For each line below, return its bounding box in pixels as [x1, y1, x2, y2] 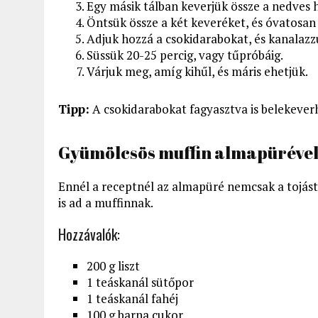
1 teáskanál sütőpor [87, 273, 194, 290]
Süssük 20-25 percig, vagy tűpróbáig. [87, 46, 283, 63]
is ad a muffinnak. [58, 194, 153, 211]
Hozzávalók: [58, 223, 120, 245]
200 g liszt [87, 257, 140, 274]
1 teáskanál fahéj [87, 290, 178, 307]
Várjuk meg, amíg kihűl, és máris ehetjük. [87, 62, 308, 79]
